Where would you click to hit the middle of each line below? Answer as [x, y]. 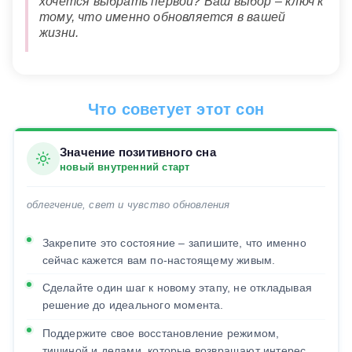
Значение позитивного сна [138, 152]
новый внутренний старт [125, 167]
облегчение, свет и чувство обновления [128, 205]
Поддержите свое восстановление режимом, [161, 333]
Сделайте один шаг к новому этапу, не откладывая [177, 288]
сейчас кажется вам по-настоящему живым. [159, 260]
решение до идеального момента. [133, 305]
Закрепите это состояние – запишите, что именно [174, 242]
